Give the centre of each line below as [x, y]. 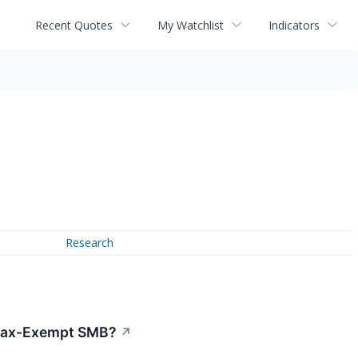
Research [90, 243]
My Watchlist [191, 25]
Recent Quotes [74, 25]
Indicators [294, 25]
